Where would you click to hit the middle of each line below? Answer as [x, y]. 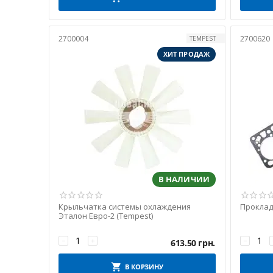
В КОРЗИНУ [144, 267]
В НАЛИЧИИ [184, 179]
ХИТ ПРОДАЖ [186, 54]
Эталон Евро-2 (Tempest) [106, 216]
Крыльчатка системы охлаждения [125, 207]
